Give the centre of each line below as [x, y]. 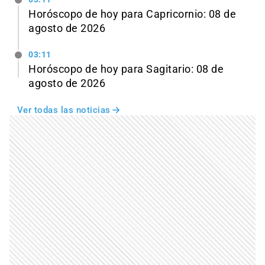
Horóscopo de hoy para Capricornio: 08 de [132, 14]
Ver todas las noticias [64, 110]
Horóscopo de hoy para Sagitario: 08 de [126, 69]
